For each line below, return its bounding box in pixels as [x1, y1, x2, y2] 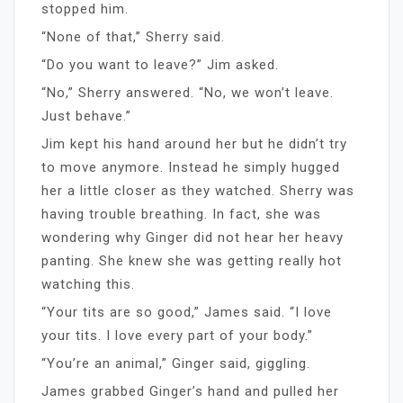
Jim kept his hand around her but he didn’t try [41, 135, 347, 152]
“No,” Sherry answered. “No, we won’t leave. [41, 84, 334, 101]
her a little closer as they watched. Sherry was [41, 182, 354, 199]
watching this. [41, 275, 135, 292]
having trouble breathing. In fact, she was [41, 205, 321, 222]
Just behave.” [41, 107, 131, 124]
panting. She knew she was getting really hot [41, 252, 342, 269]
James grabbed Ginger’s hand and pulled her [41, 382, 339, 399]
